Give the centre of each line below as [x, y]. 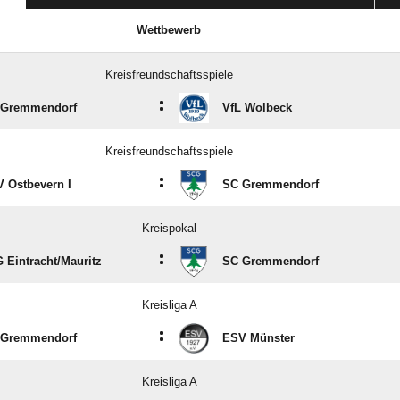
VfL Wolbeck [257, 108]
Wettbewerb [169, 30]
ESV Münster [258, 338]
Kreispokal [169, 229]
